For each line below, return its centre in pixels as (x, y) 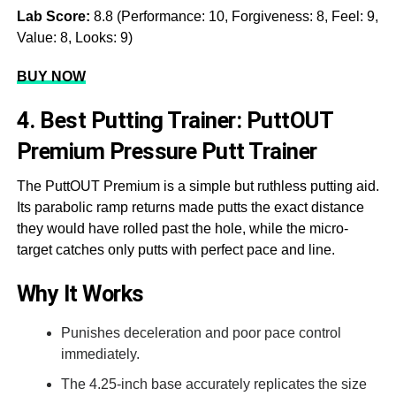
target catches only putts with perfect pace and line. (175, 249)
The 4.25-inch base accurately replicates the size (213, 384)
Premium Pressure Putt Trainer (167, 151)
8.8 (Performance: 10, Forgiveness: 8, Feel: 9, (234, 16)
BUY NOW (51, 76)
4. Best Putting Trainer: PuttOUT (175, 120)
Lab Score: (53, 16)
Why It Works (80, 293)
